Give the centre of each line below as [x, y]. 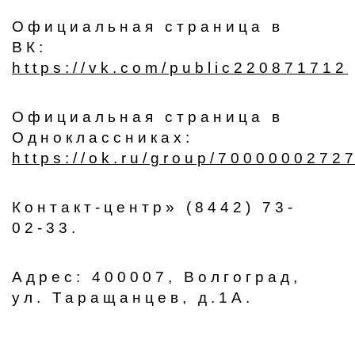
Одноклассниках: [103, 137]
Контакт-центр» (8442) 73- [154, 207]
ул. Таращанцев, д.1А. [133, 298]
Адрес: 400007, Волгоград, [157, 277]
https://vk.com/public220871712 [180, 68]
